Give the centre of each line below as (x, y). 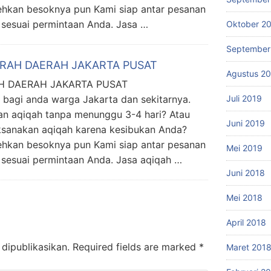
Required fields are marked (134, 247)
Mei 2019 (244, 148)
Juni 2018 (246, 172)
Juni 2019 (246, 123)
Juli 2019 (244, 98)
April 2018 (246, 222)
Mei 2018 (244, 197)
